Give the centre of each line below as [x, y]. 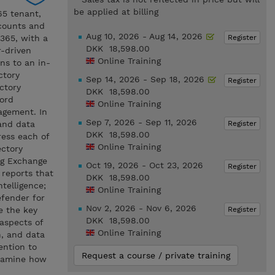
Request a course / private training [156, 255]
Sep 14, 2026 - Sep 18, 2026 [146, 79]
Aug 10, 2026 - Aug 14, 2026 [145, 36]
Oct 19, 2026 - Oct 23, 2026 [144, 165]
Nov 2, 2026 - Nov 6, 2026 [141, 208]
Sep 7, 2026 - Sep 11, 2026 [141, 122]
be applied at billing [116, 12]
